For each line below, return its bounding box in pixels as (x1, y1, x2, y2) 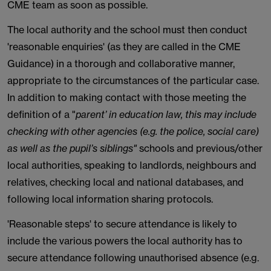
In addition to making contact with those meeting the (7, 91, 246, 103)
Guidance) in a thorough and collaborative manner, (7, 57, 235, 70)
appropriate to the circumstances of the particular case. (7, 74, 259, 87)
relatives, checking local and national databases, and (7, 176, 244, 188)
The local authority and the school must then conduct (7, 24, 247, 36)
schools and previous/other (137, 142, 263, 154)
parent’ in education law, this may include (76, 108, 256, 120)
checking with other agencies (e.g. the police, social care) (7, 125, 259, 137)
